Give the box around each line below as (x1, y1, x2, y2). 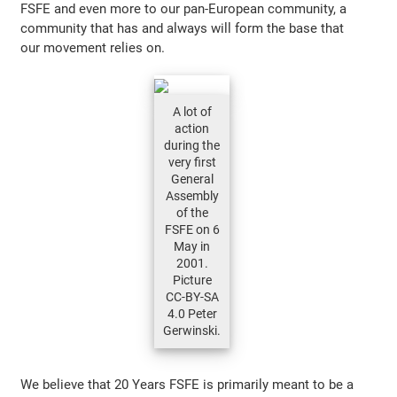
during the (164, 137, 220, 152)
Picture (172, 272, 212, 287)
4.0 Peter (167, 306, 217, 321)
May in (174, 238, 210, 253)
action (175, 121, 209, 136)
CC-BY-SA (165, 289, 219, 304)
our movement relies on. (20, 39, 166, 56)
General (170, 171, 214, 186)
